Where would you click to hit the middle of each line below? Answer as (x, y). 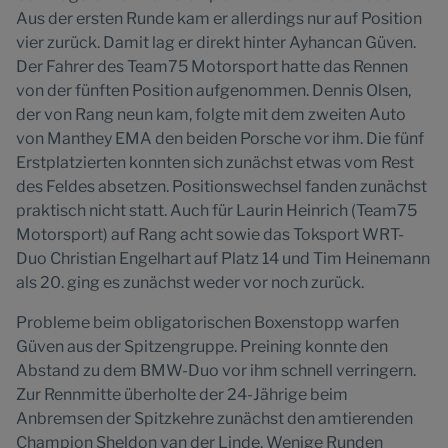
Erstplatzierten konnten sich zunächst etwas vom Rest (215, 162)
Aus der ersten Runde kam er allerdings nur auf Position (219, 18)
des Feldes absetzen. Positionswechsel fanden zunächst (221, 186)
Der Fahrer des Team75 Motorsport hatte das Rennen (212, 66)
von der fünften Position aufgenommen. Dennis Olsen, (213, 90)
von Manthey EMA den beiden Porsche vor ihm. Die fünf (220, 138)
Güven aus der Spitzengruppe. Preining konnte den (202, 346)
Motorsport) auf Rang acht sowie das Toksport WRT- (210, 234)
